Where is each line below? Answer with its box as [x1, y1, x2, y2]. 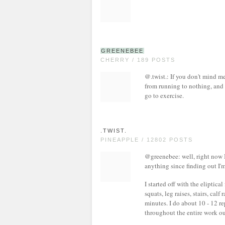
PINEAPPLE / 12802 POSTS [100, 137, 193, 143]
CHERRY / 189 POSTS [100, 57, 175, 63]
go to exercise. [145, 91, 184, 100]
